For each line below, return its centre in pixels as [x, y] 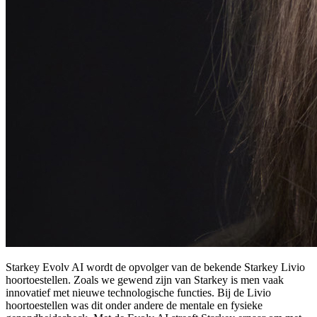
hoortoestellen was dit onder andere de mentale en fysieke [134, 306]
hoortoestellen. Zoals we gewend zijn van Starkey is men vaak [145, 280]
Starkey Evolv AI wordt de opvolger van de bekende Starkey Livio [155, 267]
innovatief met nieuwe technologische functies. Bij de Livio [138, 293]
